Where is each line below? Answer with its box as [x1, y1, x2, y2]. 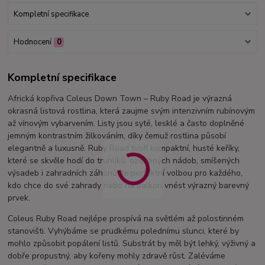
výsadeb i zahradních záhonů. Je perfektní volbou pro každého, [8, 167, 243, 179]
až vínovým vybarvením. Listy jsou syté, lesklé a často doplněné [8, 118, 245, 130]
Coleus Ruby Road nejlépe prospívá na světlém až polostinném [8, 213, 244, 225]
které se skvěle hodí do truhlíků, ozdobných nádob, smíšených [8, 155, 240, 167]
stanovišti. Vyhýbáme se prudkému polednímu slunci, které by [8, 225, 240, 237]
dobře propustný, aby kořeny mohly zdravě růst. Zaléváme [8, 250, 226, 262]
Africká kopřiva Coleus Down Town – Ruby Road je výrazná [8, 93, 232, 105]
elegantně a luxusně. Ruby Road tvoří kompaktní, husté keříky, [8, 143, 240, 154]
